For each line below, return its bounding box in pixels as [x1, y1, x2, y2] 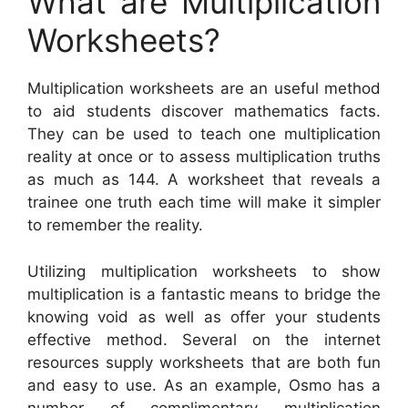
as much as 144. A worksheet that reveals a [27, 170, 381, 189]
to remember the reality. [27, 216, 203, 235]
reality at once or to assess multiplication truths [27, 148, 381, 167]
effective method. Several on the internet [27, 330, 381, 349]
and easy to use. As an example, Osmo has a [27, 375, 381, 394]
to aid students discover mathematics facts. [27, 102, 381, 121]
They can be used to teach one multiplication [27, 125, 381, 144]
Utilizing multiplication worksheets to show [27, 261, 381, 280]
